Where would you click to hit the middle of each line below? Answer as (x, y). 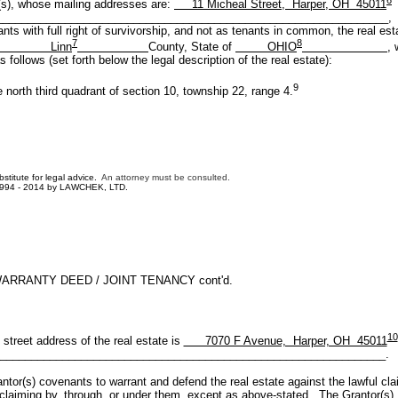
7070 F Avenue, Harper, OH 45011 (285, 341)
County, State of (192, 47)
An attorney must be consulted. (166, 177)
